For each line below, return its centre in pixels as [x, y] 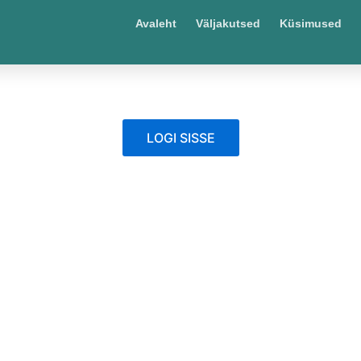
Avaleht [156, 23]
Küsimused [310, 23]
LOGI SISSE [180, 138]
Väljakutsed [228, 23]
